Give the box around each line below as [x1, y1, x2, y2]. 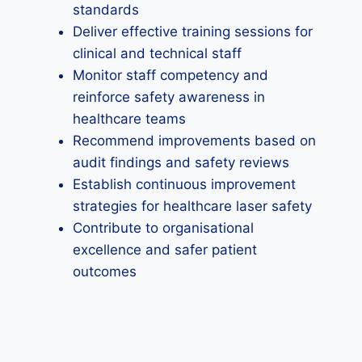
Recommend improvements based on [73, 133, 316, 149]
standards [73, 2, 139, 18]
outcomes [73, 263, 137, 280]
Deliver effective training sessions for [73, 23, 313, 40]
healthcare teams [73, 111, 186, 127]
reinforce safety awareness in [73, 89, 265, 105]
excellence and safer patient [73, 242, 257, 258]
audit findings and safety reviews [73, 154, 289, 170]
